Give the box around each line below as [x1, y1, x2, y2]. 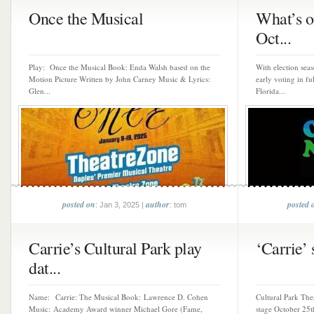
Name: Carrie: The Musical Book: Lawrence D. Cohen [29, 292, 208, 302]
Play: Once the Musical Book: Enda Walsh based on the [29, 62, 210, 72]
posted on [62, 198, 95, 210]
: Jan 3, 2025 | [95, 200, 146, 209]
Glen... [29, 86, 50, 96]
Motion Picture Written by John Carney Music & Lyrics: [29, 74, 210, 84]
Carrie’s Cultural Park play [29, 237, 202, 259]
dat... [29, 257, 60, 279]
